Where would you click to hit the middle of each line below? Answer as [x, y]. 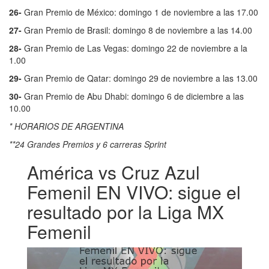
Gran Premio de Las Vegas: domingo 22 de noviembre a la [134, 48]
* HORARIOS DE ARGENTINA [66, 126]
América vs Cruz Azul [113, 172]
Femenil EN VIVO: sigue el [134, 192]
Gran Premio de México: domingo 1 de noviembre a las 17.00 [140, 12]
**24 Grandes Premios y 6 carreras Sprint [88, 144]
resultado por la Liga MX [125, 212]
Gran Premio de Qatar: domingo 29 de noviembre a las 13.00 [140, 78]
